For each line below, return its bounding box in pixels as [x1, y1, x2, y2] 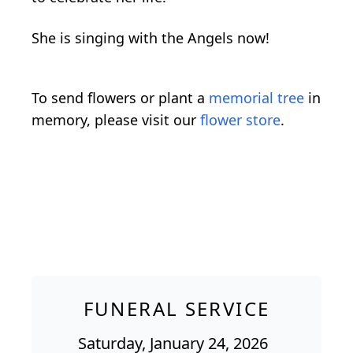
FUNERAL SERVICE [83, 295, 270, 321]
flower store [200, 110, 281, 129]
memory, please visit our [32, 110, 200, 129]
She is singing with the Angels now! [32, 28, 269, 47]
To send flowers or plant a [32, 87, 209, 107]
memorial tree [209, 87, 304, 107]
